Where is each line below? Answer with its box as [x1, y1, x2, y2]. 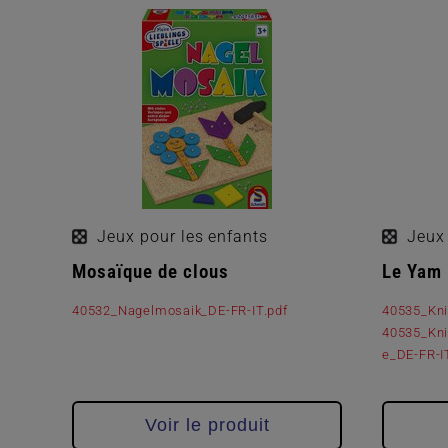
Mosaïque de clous [72, 259, 229, 283]
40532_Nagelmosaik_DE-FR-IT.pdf [72, 302, 288, 318]
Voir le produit [144, 415, 270, 436]
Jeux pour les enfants [97, 226, 269, 246]
